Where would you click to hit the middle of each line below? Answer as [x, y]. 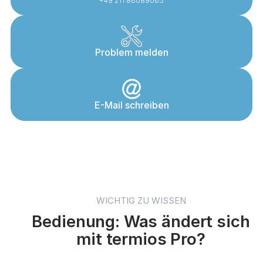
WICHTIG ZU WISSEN [141, 200]
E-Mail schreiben [131, 105]
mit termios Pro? [141, 239]
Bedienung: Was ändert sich [141, 221]
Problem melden [131, 52]
